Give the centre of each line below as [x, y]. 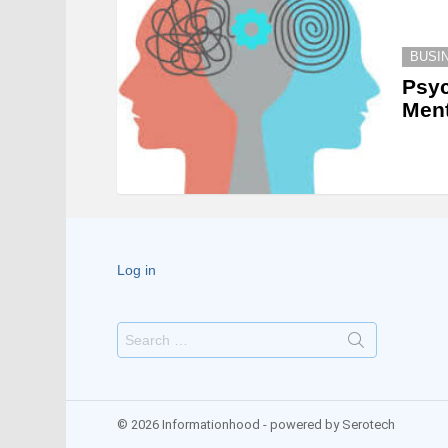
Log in [136, 270]
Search [140, 330]
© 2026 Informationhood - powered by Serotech [256, 425]
